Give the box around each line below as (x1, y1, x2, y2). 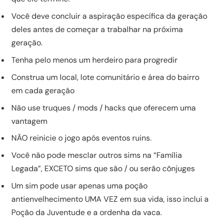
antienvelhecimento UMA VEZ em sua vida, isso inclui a (11, 194, 209, 205)
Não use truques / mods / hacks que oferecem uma (11, 102, 196, 113)
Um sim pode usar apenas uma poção (11, 181, 147, 191)
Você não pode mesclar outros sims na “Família (11, 150, 182, 161)
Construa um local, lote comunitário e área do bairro (11, 72, 199, 82)
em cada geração (11, 85, 74, 96)
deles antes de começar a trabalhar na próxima (11, 24, 183, 35)
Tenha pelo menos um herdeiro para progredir (11, 54, 178, 65)
